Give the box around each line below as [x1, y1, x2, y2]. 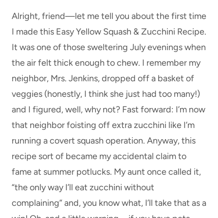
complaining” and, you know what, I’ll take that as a [12, 198, 206, 209]
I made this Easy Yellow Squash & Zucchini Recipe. [12, 26, 206, 37]
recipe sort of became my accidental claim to [12, 151, 186, 162]
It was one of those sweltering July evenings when [12, 42, 206, 53]
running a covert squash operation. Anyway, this [12, 135, 196, 146]
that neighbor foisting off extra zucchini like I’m [12, 120, 195, 131]
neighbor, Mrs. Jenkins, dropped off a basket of [12, 73, 194, 84]
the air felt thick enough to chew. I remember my [12, 57, 200, 69]
